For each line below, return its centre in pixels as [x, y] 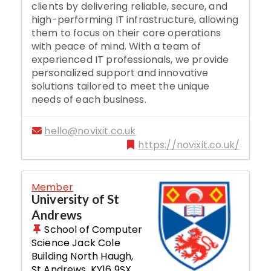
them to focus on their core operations [126, 33]
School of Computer [93, 230]
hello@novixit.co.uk [90, 131]
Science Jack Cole [76, 243]
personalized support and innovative [120, 73]
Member [52, 187]
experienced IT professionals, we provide [130, 59]
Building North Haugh [82, 256]
